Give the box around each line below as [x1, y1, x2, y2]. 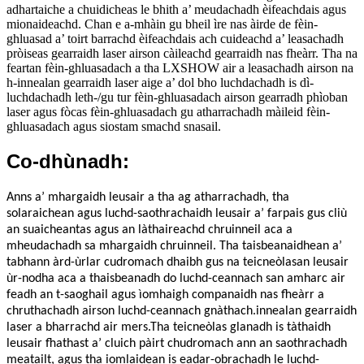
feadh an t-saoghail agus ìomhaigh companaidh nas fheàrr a [6, 288, 324, 302]
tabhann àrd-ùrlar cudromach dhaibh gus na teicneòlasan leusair [6, 256, 349, 270]
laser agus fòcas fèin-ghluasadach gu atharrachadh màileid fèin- [6, 105, 330, 119]
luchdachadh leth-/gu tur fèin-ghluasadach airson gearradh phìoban [6, 90, 348, 105]
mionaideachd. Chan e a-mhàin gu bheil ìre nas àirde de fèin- [6, 17, 318, 32]
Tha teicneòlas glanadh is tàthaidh [150, 321, 331, 335]
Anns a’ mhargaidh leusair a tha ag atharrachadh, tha [6, 191, 289, 205]
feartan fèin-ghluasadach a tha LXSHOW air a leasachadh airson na [6, 61, 353, 76]
